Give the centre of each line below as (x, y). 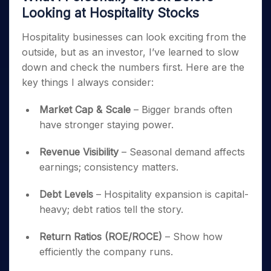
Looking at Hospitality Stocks (110, 13)
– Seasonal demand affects (182, 152)
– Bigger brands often (181, 109)
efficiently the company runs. (106, 252)
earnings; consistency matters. (109, 167)
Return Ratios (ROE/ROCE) (101, 237)
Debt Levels (66, 194)
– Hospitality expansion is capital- (171, 194)
